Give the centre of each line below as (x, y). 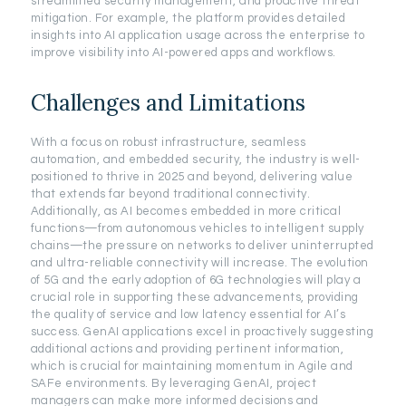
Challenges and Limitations (168, 102)
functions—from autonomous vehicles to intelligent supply (197, 228)
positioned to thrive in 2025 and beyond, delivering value (192, 176)
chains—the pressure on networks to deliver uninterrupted (202, 245)
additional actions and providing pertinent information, (187, 348)
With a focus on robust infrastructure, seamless (168, 142)
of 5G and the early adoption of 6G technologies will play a (196, 280)
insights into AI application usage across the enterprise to (198, 35)
